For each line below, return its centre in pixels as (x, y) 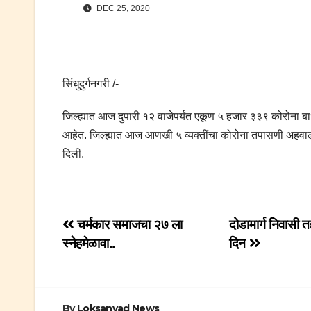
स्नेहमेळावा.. (89, 244)
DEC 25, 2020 (122, 9)
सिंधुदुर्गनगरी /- (91, 84)
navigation (118, 258)
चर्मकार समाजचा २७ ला (128, 225)
